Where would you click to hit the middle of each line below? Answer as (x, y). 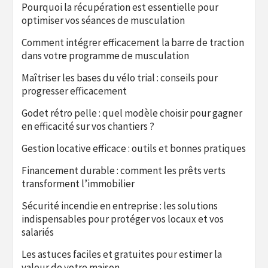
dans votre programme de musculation (105, 55)
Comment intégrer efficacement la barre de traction (133, 42)
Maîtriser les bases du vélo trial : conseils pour (120, 77)
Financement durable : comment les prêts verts (124, 170)
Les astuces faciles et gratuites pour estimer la (122, 254)
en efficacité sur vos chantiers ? (88, 126)
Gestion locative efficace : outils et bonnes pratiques (134, 148)
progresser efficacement (74, 91)
